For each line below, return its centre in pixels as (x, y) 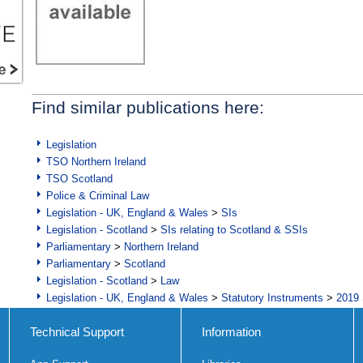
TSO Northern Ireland (96, 162)
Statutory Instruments (272, 298)
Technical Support (77, 332)
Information (231, 332)
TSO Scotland (79, 179)
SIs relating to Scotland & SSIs (234, 230)
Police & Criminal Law (98, 196)
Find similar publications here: (148, 108)
